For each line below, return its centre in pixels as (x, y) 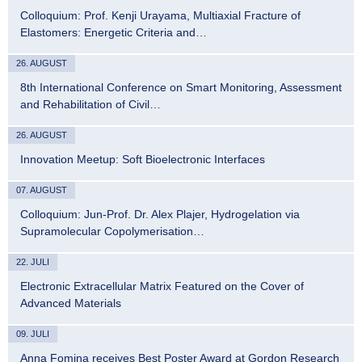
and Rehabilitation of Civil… (90, 104)
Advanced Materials (71, 303)
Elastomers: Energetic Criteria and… (114, 32)
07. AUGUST (42, 189)
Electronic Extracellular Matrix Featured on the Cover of (162, 286)
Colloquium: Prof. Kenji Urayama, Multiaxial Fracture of (160, 15)
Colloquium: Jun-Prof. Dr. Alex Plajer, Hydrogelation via (160, 214)
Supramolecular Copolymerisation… (112, 231)
